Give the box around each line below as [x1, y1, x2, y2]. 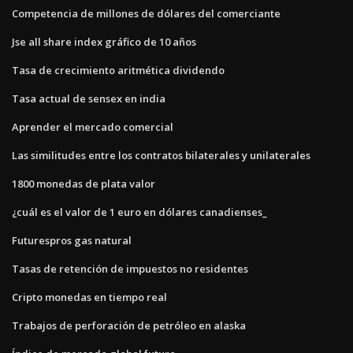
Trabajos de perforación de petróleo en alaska [12, 318, 246, 333]
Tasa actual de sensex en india [12, 91, 165, 106]
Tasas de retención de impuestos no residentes [12, 261, 248, 276]
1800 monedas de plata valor [12, 176, 155, 191]
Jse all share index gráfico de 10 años [12, 34, 196, 49]
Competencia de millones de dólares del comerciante [12, 6, 281, 20]
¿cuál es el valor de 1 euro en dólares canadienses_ [12, 204, 267, 219]
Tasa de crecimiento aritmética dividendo [12, 62, 225, 77]
